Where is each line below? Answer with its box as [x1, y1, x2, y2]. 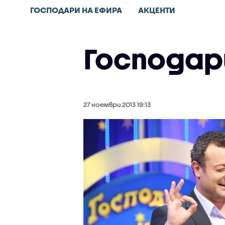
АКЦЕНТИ [138, 5, 175, 15]
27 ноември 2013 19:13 [83, 100, 151, 108]
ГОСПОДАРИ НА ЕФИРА [30, 5, 122, 15]
